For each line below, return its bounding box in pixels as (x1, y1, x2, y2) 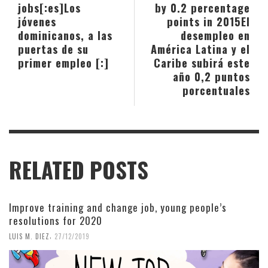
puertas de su (18, 40, 89, 57)
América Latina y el (151, 40, 250, 57)
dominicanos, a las (18, 26, 112, 43)
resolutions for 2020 (9, 212, 102, 228)
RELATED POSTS (9, 153, 148, 186)
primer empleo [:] (18, 54, 109, 71)
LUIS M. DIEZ (9, 231, 50, 241)
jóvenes (18, 13, 56, 29)
